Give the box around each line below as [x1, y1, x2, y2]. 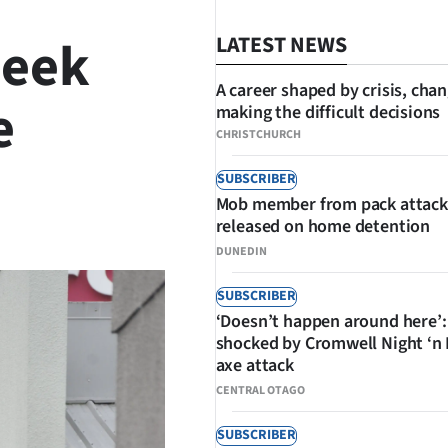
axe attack [215, 353, 294, 378]
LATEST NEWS [215, 29, 347, 61]
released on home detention [215, 214, 430, 239]
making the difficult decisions [215, 100, 441, 125]
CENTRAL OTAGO [215, 382, 305, 399]
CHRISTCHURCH [215, 126, 301, 143]
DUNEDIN [215, 243, 267, 260]
